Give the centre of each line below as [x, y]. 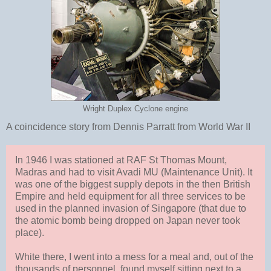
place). [30, 232]
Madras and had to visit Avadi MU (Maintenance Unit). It [134, 172]
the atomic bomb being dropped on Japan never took [128, 220]
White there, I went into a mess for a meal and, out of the [134, 256]
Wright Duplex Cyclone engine [135, 109]
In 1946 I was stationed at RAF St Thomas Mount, [121, 160]
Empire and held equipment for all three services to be [130, 196]
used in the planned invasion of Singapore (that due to [131, 208]
